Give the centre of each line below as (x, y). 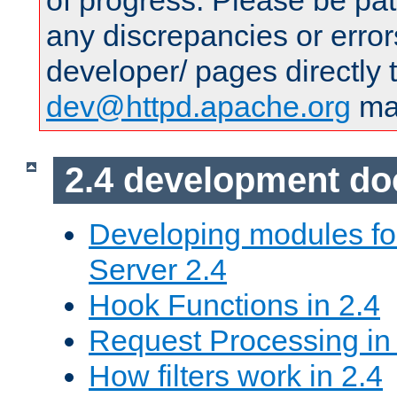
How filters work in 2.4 (236, 375)
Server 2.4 (158, 269)
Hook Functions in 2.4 (234, 304)
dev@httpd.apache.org (198, 107)
